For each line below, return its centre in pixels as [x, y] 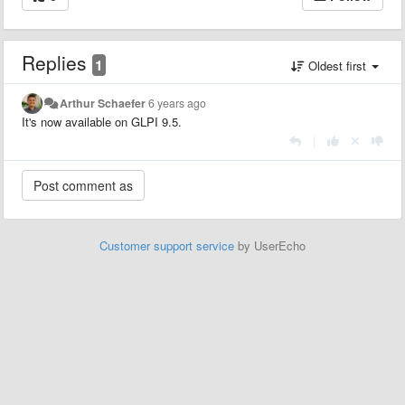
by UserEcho [270, 245]
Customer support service [167, 245]
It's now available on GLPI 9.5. [102, 121]
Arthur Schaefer [103, 103]
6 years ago [178, 103]
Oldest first [337, 65]
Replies [57, 62]
